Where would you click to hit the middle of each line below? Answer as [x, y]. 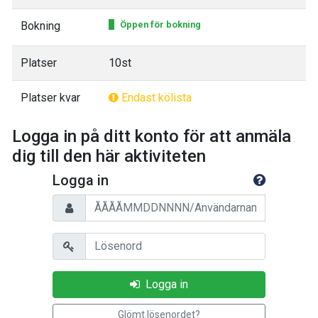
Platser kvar [50, 97]
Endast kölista [155, 97]
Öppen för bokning [160, 24]
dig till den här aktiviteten [109, 156]
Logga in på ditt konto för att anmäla [152, 136]
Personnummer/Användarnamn [128, 202]
